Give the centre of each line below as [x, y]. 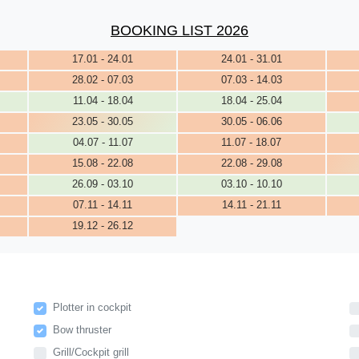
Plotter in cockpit [92, 307]
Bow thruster [82, 329]
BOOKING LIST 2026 [179, 30]
